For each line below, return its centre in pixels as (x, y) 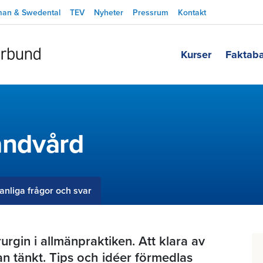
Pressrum (151, 13)
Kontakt (192, 13)
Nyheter (109, 13)
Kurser (196, 55)
